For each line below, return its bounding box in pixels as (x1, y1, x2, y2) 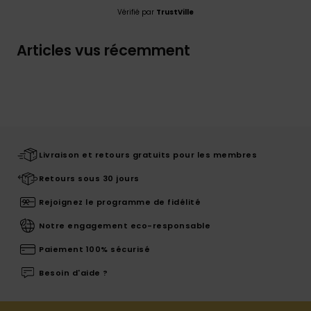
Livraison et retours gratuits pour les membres (39, 149, 257, 160)
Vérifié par (117, 6, 156, 17)
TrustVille (156, 6, 194, 17)
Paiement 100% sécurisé (39, 243, 150, 255)
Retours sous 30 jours (39, 172, 140, 184)
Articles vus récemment (17, 40, 190, 60)
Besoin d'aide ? (39, 267, 108, 278)
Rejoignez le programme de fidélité (39, 196, 201, 208)
